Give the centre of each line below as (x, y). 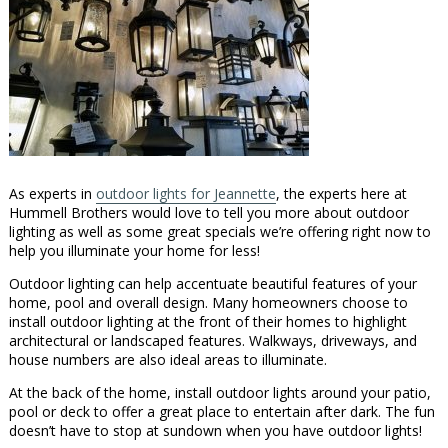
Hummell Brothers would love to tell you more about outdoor (208, 213)
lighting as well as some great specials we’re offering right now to (219, 232)
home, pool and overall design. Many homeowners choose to (208, 303)
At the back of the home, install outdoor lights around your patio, (219, 393)
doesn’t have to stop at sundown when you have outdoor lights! (215, 431)
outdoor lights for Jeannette (185, 194)
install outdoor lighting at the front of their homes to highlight (207, 322)
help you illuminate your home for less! (134, 251)
